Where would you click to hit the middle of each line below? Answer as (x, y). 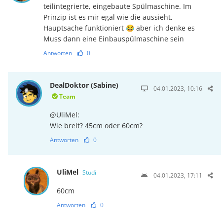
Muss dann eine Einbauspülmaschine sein (113, 39)
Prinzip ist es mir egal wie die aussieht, (108, 17)
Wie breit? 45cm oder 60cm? (96, 126)
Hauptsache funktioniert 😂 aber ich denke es (119, 28)
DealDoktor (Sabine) (84, 85)
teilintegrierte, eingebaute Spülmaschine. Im (117, 6)
